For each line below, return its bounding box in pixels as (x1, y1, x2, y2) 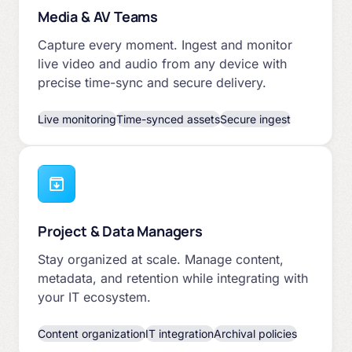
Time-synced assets (116, 112, 220, 126)
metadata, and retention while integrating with (38, 269, 308, 286)
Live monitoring (38, 112, 116, 126)
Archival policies (214, 326, 297, 340)
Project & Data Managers (38, 221, 203, 240)
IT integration (145, 326, 214, 340)
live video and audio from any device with (38, 55, 287, 71)
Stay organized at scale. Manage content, (38, 251, 284, 267)
